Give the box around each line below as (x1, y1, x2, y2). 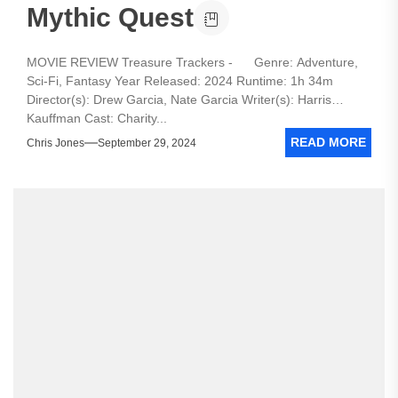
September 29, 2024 (98, 136, 196, 149)
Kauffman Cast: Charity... (27, 111, 167, 125)
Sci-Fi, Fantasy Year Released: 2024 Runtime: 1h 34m (27, 74, 333, 88)
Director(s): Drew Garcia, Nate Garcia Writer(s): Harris (27, 92, 331, 107)
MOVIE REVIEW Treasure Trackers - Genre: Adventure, (27, 55, 358, 69)
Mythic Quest (27, 3, 194, 32)
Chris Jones (27, 136, 84, 149)
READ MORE (291, 135, 366, 149)
